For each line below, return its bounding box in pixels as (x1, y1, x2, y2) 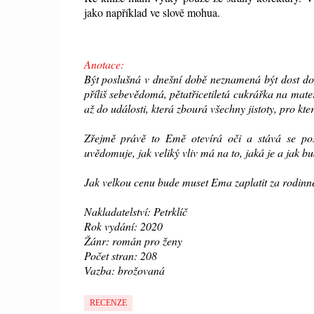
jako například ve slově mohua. (83, 5, 224, 20)
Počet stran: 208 (83, 248, 157, 264)
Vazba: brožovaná (83, 263, 165, 278)
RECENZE (89, 298, 127, 308)
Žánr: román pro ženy (83, 233, 182, 249)
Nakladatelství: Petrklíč (83, 204, 187, 219)
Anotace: (83, 57, 124, 72)
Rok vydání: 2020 (83, 219, 163, 234)
